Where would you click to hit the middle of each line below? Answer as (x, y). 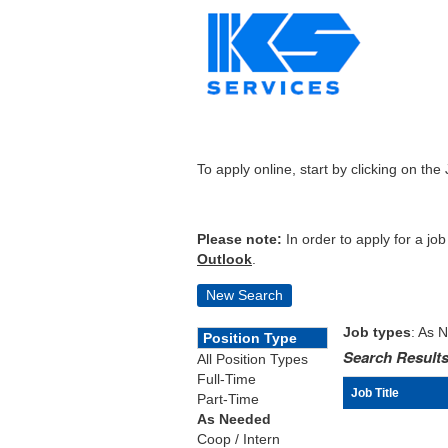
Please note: (239, 239)
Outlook (224, 259)
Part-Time (228, 399)
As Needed (234, 419)
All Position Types (252, 359)
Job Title (375, 392)
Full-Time (226, 379)
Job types (377, 332)
